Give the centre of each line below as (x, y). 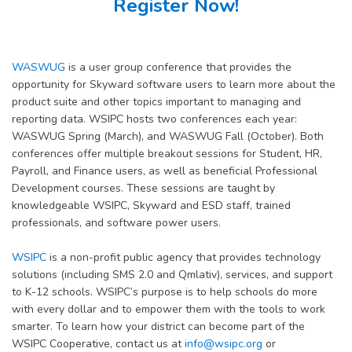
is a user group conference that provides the (178, 68)
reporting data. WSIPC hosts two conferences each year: (154, 119)
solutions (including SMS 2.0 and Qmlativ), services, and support (172, 275)
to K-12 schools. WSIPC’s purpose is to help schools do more (165, 292)
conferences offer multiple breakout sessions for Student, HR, (167, 154)
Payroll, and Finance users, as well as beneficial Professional (165, 171)
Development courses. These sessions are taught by (143, 189)
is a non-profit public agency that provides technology (183, 258)
